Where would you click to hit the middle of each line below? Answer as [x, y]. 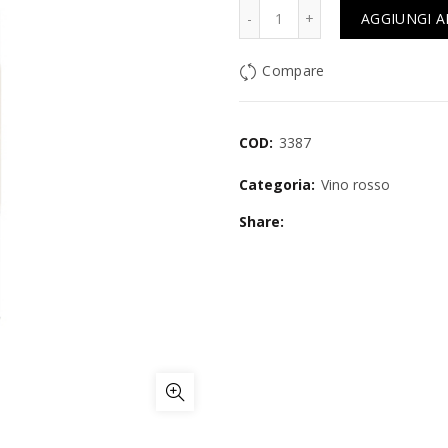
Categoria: [279, 184]
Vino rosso [355, 184]
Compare [293, 71]
